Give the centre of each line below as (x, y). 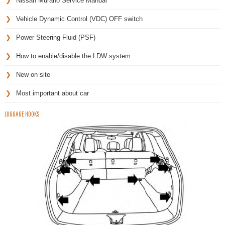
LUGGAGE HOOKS (22, 114)
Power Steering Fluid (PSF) (56, 38)
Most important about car (52, 93)
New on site (33, 75)
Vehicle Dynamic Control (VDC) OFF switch (79, 19)
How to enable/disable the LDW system (73, 56)
